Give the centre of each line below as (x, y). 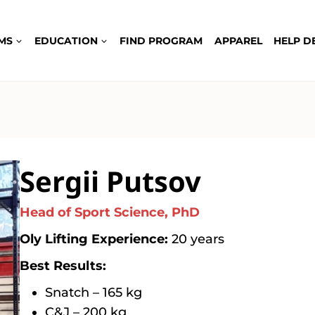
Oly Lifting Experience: (94, 239)
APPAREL (238, 40)
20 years (196, 239)
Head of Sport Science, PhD (109, 212)
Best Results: (63, 266)
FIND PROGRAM (161, 40)
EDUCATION (66, 40)
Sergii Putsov (110, 181)
